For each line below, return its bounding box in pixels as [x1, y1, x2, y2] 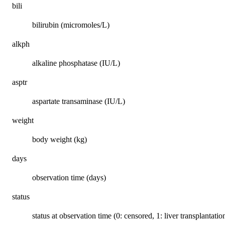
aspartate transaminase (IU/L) [32, 97, 125, 106]
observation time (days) [32, 173, 106, 182]
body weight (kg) [32, 135, 87, 144]
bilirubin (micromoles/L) [32, 21, 109, 30]
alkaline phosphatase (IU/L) [32, 59, 120, 68]
